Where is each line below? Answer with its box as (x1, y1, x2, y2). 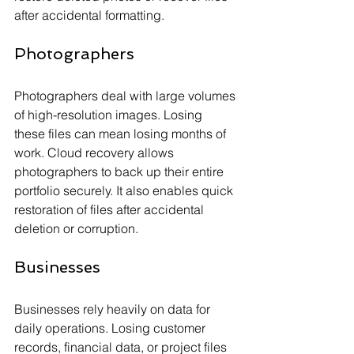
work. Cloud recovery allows (14, 144, 177, 160)
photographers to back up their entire (14, 163, 227, 179)
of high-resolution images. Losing (14, 106, 205, 122)
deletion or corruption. (14, 220, 138, 236)
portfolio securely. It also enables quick (14, 182, 236, 198)
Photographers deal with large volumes (14, 87, 239, 104)
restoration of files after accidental (14, 201, 207, 217)
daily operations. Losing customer (14, 319, 209, 336)
